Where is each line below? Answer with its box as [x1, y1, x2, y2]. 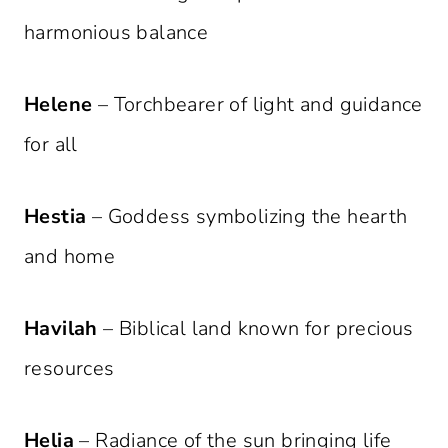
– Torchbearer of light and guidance [92, 91, 423, 119]
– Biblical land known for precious [97, 315, 414, 343]
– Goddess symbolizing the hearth [86, 203, 408, 231]
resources [24, 355, 115, 383]
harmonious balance [24, 19, 209, 47]
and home [24, 243, 116, 271]
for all [24, 131, 78, 159]
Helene [24, 91, 93, 119]
